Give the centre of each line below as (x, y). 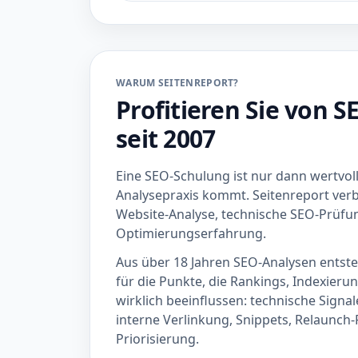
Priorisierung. (157, 339)
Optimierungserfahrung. (191, 233)
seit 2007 (166, 139)
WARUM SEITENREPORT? (177, 83)
